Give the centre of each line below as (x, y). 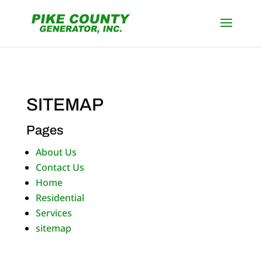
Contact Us (60, 167)
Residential (60, 198)
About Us (56, 152)
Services (54, 213)
